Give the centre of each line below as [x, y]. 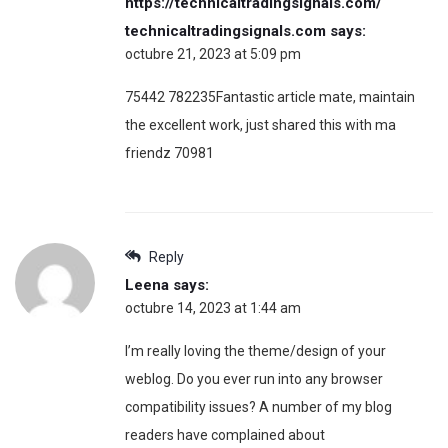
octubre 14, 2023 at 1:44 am [213, 308]
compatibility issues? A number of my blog [258, 407]
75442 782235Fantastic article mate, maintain [270, 97]
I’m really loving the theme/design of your [255, 351]
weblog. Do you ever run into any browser [254, 379]
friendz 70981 [169, 153]
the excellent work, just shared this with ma [260, 125]
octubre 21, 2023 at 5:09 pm [213, 54]
